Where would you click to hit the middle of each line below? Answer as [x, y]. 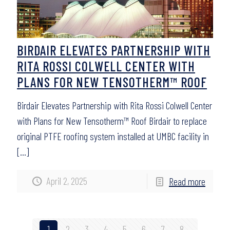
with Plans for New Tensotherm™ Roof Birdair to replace [112, 121]
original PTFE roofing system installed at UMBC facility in [113, 136]
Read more [187, 181]
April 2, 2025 [67, 181]
